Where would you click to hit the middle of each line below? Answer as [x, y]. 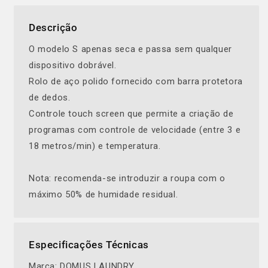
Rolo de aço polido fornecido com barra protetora [136, 81]
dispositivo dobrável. [73, 65]
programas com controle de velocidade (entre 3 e [135, 130]
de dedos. [50, 98]
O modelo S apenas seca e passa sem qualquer [130, 49]
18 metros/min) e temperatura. [95, 146]
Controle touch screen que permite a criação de [131, 114]
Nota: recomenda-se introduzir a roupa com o [127, 178]
